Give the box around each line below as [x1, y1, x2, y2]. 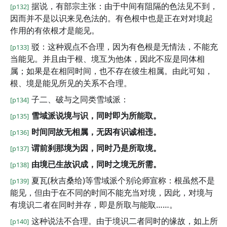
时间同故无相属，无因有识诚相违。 [31, 126, 161, 137]
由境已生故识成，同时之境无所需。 [31, 159, 161, 170]
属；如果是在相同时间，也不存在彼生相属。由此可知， [10, 65, 213, 77]
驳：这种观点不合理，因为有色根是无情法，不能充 [31, 41, 218, 52]
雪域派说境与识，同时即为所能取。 [31, 110, 161, 121]
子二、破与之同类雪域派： [31, 94, 129, 105]
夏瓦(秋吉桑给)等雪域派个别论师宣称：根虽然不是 [31, 175, 215, 186]
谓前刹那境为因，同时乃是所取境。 [31, 142, 161, 154]
